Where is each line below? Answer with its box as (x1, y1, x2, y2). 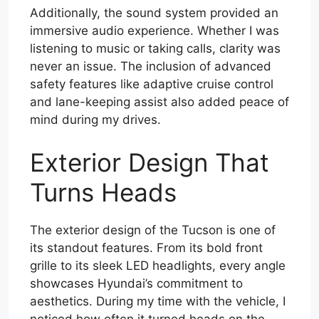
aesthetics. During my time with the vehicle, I (30, 293, 286, 308)
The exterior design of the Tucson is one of (30, 222, 276, 237)
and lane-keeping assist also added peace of (30, 95, 289, 110)
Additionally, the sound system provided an (30, 6, 278, 21)
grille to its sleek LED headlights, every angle (30, 258, 286, 273)
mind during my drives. (30, 113, 161, 127)
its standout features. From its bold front (30, 240, 263, 255)
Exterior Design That (30, 147, 269, 177)
